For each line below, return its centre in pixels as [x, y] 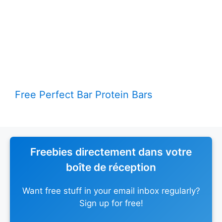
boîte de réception [111, 167]
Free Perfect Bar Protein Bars [83, 94]
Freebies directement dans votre [111, 152]
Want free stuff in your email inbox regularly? [111, 191]
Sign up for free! [111, 203]
